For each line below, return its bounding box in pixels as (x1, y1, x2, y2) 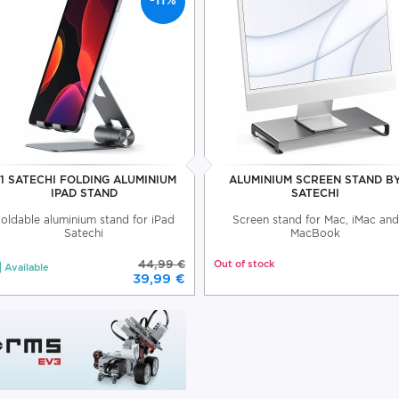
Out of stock (214, 257, 274, 271)
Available (4, 261, 49, 274)
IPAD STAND (50, 186, 118, 200)
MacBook (290, 226, 340, 240)
